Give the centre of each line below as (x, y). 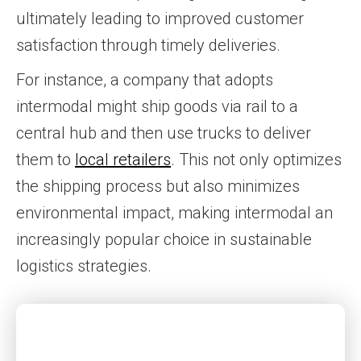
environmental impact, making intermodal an (174, 213)
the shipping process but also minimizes (158, 186)
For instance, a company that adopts (145, 80)
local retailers (123, 160)
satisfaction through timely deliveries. (148, 45)
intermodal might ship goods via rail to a (157, 106)
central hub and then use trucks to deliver (164, 133)
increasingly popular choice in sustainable (164, 239)
